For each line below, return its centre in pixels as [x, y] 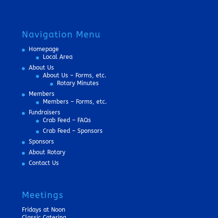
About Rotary [47, 153]
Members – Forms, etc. [75, 102]
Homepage [44, 49]
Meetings [42, 195]
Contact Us [44, 163]
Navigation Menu [61, 35]
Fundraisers [44, 113]
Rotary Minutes [78, 83]
